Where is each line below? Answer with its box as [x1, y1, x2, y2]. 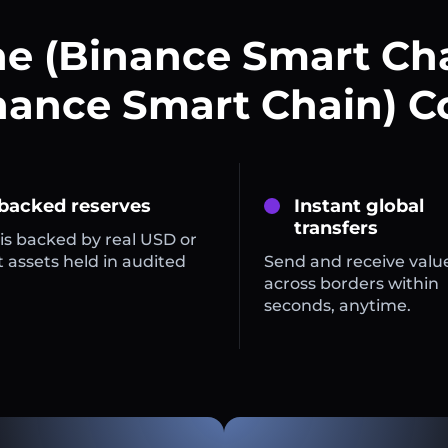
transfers [293, 217, 378, 240]
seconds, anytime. [263, 296, 411, 316]
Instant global [293, 195, 424, 218]
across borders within [263, 274, 439, 294]
